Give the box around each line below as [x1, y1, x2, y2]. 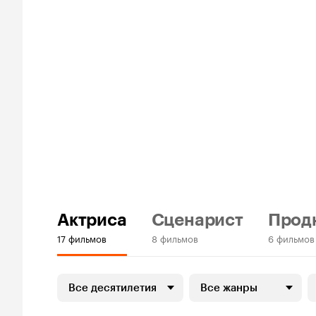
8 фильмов [151, 231, 198, 245]
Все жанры [200, 281, 257, 295]
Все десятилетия [68, 281, 157, 295]
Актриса [57, 209, 127, 231]
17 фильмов [57, 231, 107, 245]
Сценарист [151, 209, 243, 231]
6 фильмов [267, 231, 315, 245]
